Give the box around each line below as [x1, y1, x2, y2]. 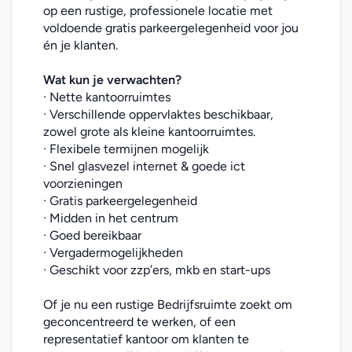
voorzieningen [43, 176, 123, 191]
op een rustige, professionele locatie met [43, 3, 273, 18]
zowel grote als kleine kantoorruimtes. [43, 124, 255, 139]
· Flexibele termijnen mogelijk [43, 141, 209, 156]
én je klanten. [43, 38, 118, 53]
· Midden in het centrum [43, 211, 178, 225]
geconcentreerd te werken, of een [43, 314, 236, 329]
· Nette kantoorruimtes [43, 90, 170, 104]
